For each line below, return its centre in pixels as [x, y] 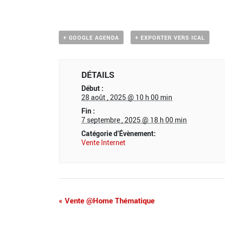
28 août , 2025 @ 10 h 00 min [127, 97]
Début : [93, 88]
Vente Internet [104, 143]
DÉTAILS [98, 75]
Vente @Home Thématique [109, 201]
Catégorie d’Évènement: [119, 134]
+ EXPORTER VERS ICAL [170, 38]
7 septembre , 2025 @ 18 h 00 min [134, 120]
